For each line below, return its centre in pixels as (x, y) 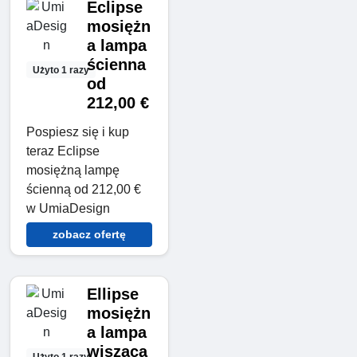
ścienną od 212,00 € (84, 190)
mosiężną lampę (73, 171)
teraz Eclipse (63, 151)
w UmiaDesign (68, 209)
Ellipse (112, 294)
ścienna (116, 65)
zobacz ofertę (89, 235)
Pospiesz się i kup (78, 132)
